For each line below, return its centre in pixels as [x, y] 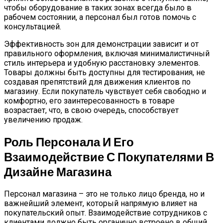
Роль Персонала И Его [69, 141]
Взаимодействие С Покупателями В [109, 156]
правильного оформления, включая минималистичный [107, 53]
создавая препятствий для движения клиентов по [97, 82]
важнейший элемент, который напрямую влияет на [101, 203]
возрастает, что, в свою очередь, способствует [91, 110]
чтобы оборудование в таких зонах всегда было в [98, 7]
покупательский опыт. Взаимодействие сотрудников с [106, 213]
